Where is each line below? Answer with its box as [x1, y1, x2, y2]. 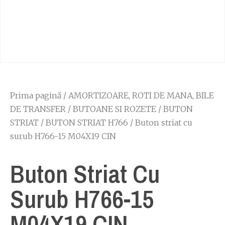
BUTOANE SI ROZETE [73, 104, 156, 114]
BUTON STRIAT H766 [46, 118, 128, 128]
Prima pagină [10, 90, 61, 100]
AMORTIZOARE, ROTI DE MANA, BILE [68, 90, 214, 100]
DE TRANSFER [10, 104, 66, 114]
